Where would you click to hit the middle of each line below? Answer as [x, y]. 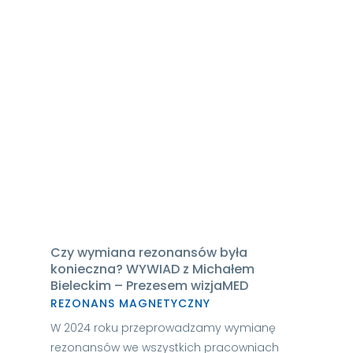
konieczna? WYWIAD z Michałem [152, 269]
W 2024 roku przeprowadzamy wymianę [163, 328]
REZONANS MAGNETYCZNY [130, 304]
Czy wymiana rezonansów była [149, 253]
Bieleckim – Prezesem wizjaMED [149, 286]
